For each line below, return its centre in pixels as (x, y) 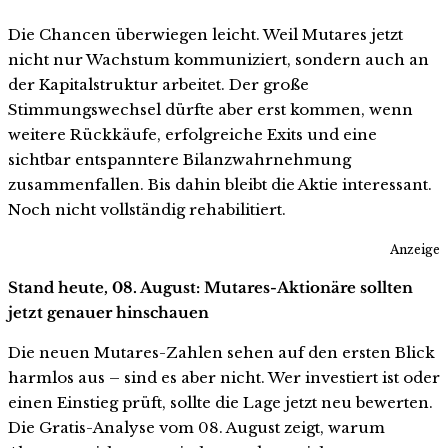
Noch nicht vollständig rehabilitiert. (147, 209)
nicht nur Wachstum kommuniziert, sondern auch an (218, 59)
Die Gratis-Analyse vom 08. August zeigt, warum (196, 428)
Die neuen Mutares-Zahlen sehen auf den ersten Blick (221, 353)
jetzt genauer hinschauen (108, 313)
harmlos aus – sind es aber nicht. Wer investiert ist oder (224, 378)
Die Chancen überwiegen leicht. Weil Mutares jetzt (205, 34)
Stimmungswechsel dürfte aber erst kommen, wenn (210, 109)
